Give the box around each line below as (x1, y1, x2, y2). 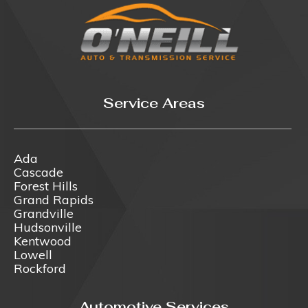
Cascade (14, 164, 63, 180)
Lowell (14, 246, 52, 263)
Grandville (14, 205, 74, 221)
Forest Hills (14, 177, 78, 194)
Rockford (14, 260, 66, 276)
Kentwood (14, 232, 71, 249)
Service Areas (103, 93, 205, 112)
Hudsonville (14, 219, 82, 235)
